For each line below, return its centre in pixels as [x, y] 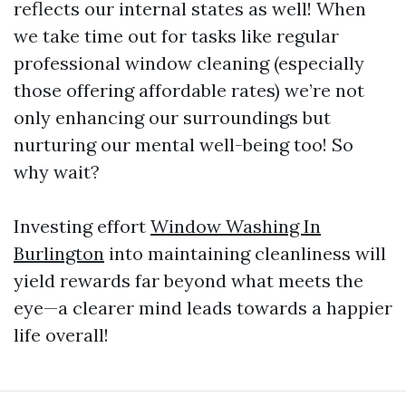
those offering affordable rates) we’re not [189, 90]
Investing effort [82, 226]
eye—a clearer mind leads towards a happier [203, 308]
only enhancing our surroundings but [172, 117]
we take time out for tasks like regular [176, 36]
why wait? [57, 172]
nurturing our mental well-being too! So [184, 145]
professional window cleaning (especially [189, 63]
